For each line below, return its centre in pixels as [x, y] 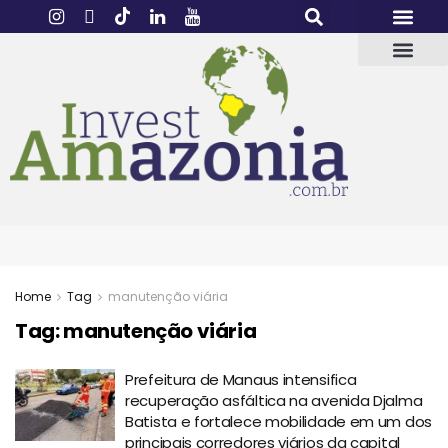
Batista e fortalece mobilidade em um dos [278, 422]
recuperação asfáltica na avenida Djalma [274, 401]
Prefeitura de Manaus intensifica [241, 380]
